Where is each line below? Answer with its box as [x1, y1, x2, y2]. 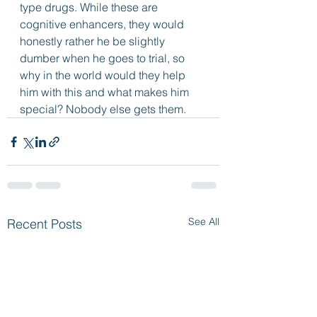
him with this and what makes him [20, 85, 192, 99]
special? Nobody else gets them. [20, 102, 186, 116]
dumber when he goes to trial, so [20, 51, 188, 65]
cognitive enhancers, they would [20, 17, 187, 31]
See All [188, 215, 219, 228]
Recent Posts [7, 216, 82, 232]
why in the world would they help [20, 68, 188, 82]
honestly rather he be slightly [20, 34, 168, 48]
